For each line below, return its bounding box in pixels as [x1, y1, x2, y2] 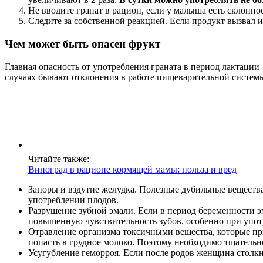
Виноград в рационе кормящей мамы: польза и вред [28, 164, 237, 174]
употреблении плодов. [28, 194, 119, 205]
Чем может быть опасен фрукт [5, 38, 160, 50]
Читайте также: [28, 153, 89, 164]
